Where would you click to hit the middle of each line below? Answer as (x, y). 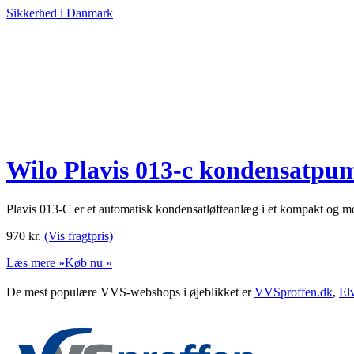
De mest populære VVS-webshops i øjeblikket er (130, 292)
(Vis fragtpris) (79, 235)
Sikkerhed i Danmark (60, 13)
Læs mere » (36, 262)
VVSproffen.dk (294, 292)
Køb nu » (88, 262)
